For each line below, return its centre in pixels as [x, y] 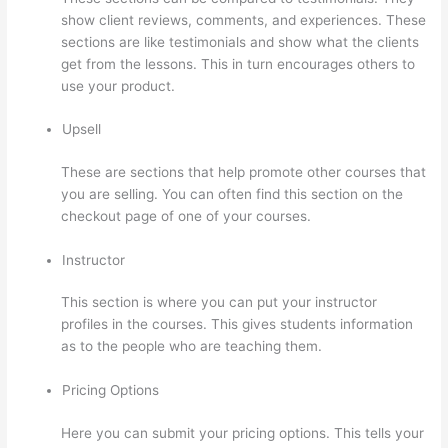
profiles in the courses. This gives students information [237, 324]
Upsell [82, 129]
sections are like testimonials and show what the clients [240, 41]
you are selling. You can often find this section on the [232, 193]
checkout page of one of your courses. [186, 215]
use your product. [118, 85]
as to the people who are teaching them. [192, 346]
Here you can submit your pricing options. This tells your [243, 432]
